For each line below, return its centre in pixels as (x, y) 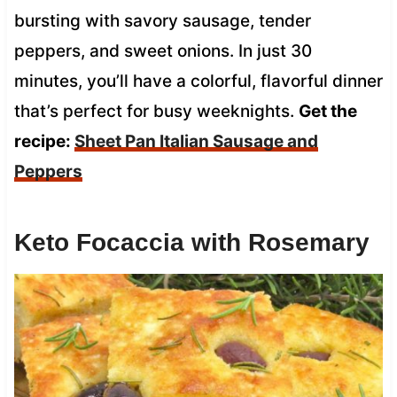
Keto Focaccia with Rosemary (191, 242)
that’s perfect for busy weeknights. (156, 111)
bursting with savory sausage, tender (162, 20)
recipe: (44, 141)
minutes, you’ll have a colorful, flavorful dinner (198, 81)
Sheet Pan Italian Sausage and (196, 141)
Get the (327, 111)
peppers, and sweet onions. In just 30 (163, 51)
